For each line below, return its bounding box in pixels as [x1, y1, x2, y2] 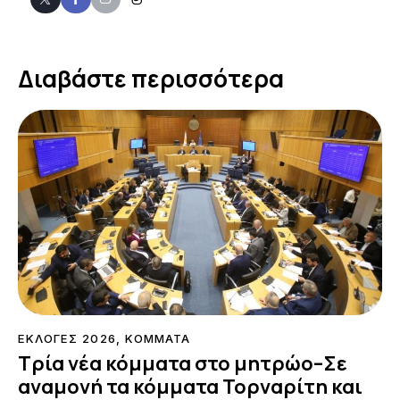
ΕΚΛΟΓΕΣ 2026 [18, 330, 116, 346]
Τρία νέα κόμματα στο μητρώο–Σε [18, 350, 347, 378]
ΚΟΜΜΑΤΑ [124, 330, 191, 346]
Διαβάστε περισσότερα [18, 62, 284, 96]
